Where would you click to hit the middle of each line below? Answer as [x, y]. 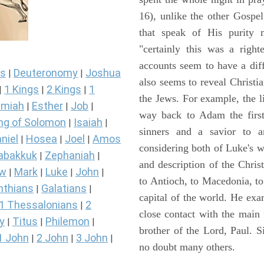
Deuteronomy [46, 73]
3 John [92, 238]
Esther [47, 106]
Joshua [103, 73]
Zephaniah [70, 156]
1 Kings [22, 90]
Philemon [67, 222]
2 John [52, 238]
